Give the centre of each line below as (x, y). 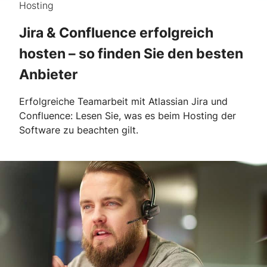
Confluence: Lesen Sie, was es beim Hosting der (128, 116)
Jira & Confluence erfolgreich (116, 32)
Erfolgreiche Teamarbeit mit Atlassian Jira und (123, 102)
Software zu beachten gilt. (79, 130)
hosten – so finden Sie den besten (131, 53)
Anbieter (48, 74)
